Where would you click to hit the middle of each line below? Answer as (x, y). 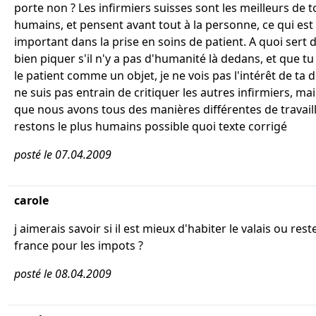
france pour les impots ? (79, 245)
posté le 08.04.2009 (63, 274)
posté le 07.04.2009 (63, 154)
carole (31, 200)
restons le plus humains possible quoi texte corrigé (151, 126)
